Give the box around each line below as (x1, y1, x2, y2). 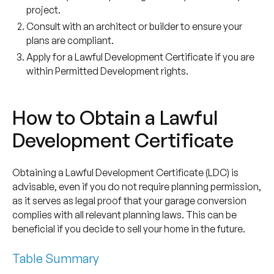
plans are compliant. (26, 34, 114, 46)
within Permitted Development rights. (26, 64, 189, 77)
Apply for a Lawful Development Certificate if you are (26, 50, 255, 63)
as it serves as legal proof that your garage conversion (12, 194, 246, 207)
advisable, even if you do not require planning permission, (12, 180, 261, 193)
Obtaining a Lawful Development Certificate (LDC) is (12, 166, 239, 179)
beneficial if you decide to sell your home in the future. (12, 222, 245, 235)
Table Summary (12, 250, 99, 266)
